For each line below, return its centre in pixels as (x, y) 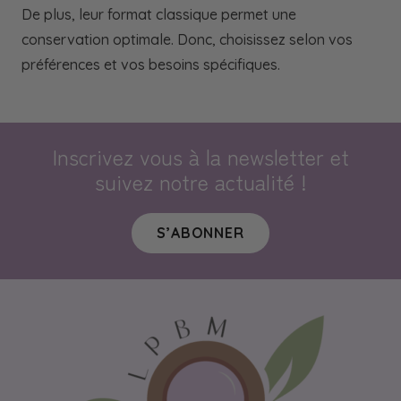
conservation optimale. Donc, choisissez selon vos (187, 40)
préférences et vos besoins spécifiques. (151, 65)
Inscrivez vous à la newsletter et (200, 157)
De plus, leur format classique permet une (159, 15)
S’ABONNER (200, 232)
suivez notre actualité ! (200, 182)
